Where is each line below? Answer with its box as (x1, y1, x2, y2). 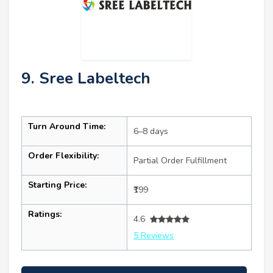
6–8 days (133, 126, 168, 138)
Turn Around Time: (28, 121, 105, 133)
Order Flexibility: (28, 150, 99, 162)
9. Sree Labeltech (21, 68, 151, 90)
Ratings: (28, 208, 62, 221)
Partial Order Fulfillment (133, 155, 227, 167)
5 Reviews (133, 230, 174, 242)
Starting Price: (28, 179, 87, 191)
